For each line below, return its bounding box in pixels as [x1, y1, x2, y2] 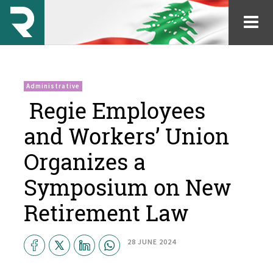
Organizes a [24, 147, 146, 176]
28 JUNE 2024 [127, 237, 176, 246]
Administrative [26, 82, 80, 90]
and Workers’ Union [24, 121, 229, 151]
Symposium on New [24, 172, 232, 202]
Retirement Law [24, 198, 189, 227]
